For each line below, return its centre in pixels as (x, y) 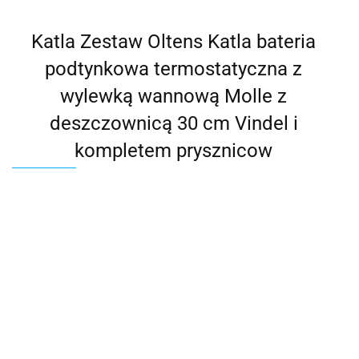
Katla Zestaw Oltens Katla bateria (173, 41)
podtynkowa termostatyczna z (173, 69)
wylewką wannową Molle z (173, 96)
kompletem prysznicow (173, 150)
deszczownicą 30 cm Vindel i (173, 123)
